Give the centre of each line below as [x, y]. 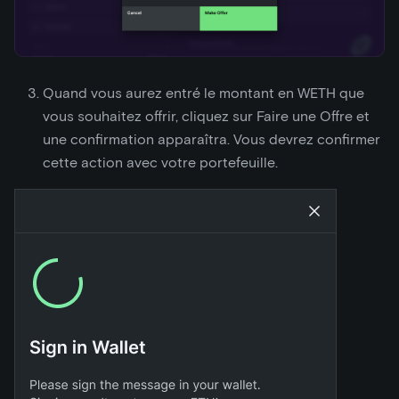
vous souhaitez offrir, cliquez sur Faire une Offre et [206, 116]
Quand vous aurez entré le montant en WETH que [204, 93]
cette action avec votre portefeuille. [160, 162]
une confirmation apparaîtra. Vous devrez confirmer [212, 139]
